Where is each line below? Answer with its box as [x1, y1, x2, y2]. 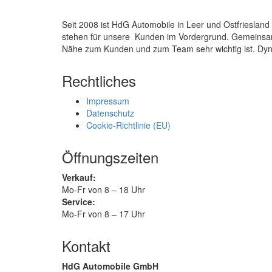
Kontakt [62, 234, 110, 256]
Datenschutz [86, 106, 134, 119]
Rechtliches [62, 69, 136, 91]
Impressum [86, 94, 129, 107]
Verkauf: [62, 171, 96, 183]
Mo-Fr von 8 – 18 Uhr [62, 183, 145, 195]
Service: [62, 195, 95, 208]
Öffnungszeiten [62, 146, 158, 168]
